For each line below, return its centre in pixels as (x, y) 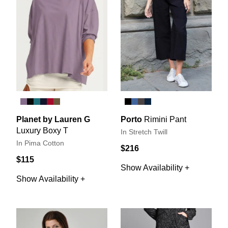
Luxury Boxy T (42, 130)
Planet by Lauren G (53, 119)
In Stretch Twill (144, 132)
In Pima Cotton (40, 143)
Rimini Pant (165, 119)
